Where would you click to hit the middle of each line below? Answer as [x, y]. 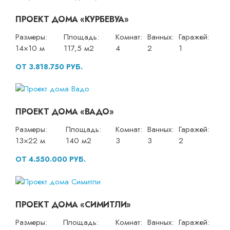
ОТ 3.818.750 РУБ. [49, 66]
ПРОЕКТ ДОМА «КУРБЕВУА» [72, 19]
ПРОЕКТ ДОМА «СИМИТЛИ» [73, 204]
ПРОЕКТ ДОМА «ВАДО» [64, 112]
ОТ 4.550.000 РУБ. [51, 159]
